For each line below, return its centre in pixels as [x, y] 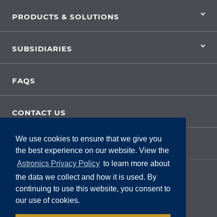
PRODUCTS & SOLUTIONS [66, 17]
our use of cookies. [48, 200]
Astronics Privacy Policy [59, 164]
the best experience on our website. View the [92, 151]
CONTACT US [39, 113]
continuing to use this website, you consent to [93, 188]
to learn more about [136, 164]
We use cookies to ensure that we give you [89, 139]
